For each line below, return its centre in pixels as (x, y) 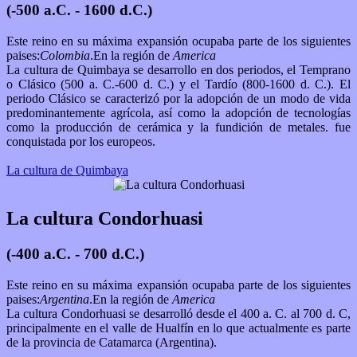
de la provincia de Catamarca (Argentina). (113, 342)
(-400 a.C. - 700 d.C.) (75, 253)
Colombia (65, 56)
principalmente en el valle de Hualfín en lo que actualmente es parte (178, 328)
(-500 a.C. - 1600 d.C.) (79, 10)
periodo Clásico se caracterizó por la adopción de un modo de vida (178, 99)
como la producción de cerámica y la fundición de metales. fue (178, 127)
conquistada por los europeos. (82, 142)
